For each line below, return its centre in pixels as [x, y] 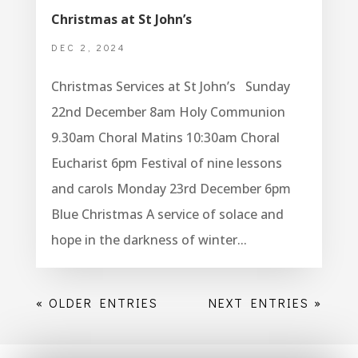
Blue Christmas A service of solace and [167, 215]
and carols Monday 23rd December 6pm [171, 189]
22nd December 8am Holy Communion [168, 112]
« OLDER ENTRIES [97, 303]
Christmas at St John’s [121, 20]
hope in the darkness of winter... [149, 240]
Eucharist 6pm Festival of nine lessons [166, 163]
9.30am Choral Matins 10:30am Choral [165, 138]
